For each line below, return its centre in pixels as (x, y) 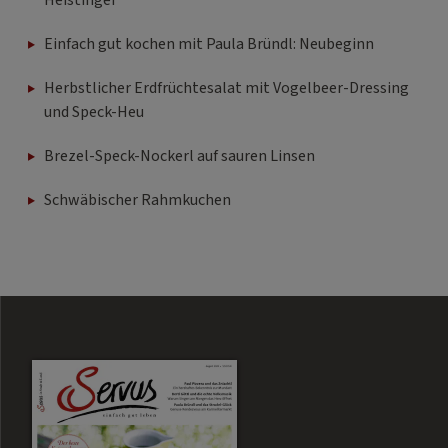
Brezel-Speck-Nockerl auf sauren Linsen (179, 156)
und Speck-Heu (94, 112)
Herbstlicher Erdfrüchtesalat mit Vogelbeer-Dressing (226, 88)
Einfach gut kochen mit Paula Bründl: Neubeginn (209, 44)
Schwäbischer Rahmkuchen (137, 200)
